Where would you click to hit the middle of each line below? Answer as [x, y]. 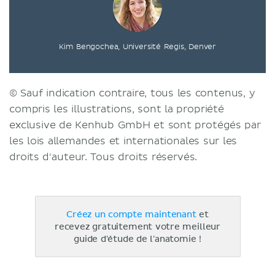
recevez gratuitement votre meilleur [137, 227]
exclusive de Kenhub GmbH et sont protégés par [135, 125]
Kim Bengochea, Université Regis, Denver [137, 47]
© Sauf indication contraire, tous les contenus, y [132, 93]
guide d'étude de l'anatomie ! [137, 239]
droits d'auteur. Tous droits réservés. [103, 157]
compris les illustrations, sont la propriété [117, 109]
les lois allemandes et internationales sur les [123, 141]
